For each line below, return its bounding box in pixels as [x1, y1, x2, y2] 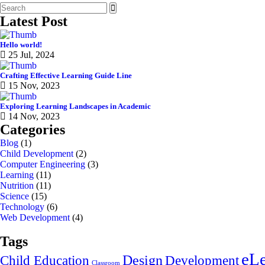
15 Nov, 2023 [6, 80, 60, 91]
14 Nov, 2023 [6, 111, 60, 121]
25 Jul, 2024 [6, 50, 54, 60]
